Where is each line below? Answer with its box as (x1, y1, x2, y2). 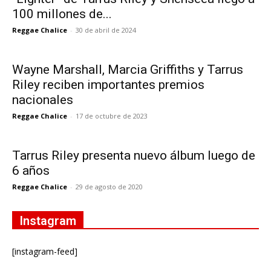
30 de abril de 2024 (76, 25, 136, 34)
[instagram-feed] (12, 245, 77, 257)
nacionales (12, 92, 73, 107)
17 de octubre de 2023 (76, 111, 148, 120)
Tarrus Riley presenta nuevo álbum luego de (12, 148, 255, 163)
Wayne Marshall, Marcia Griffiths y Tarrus (12, 62, 243, 77)
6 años (12, 163, 50, 178)
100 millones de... (12, 6, 112, 21)
